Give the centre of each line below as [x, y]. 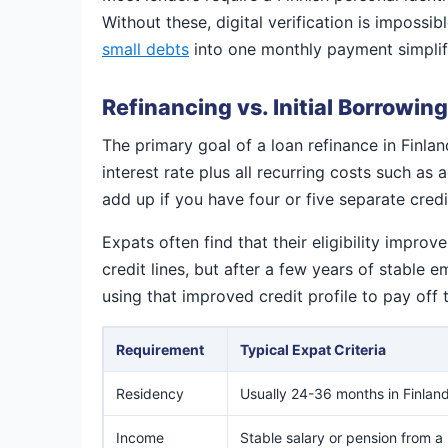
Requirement [160, 349]
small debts [145, 49]
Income [140, 437]
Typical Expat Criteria [313, 349]
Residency [150, 393]
